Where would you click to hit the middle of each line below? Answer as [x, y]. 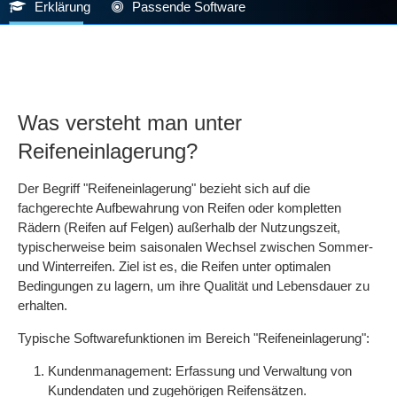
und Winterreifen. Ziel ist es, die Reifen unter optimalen [174, 266]
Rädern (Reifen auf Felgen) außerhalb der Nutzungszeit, [179, 227]
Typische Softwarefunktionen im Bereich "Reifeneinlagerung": [194, 338]
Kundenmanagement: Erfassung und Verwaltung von [200, 371]
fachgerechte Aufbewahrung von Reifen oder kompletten [179, 208]
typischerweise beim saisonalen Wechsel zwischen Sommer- [195, 247]
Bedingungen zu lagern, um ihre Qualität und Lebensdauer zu [194, 286]
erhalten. [43, 305]
